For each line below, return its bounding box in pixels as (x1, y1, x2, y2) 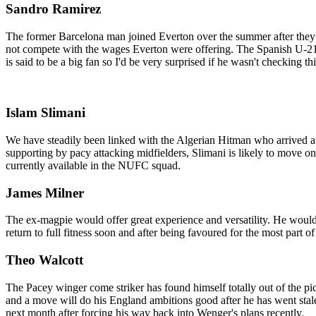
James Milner (6, 185, 84, 200)
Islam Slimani (6, 105, 85, 121)
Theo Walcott (6, 253, 83, 268)
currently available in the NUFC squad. (6, 159, 181, 171)
